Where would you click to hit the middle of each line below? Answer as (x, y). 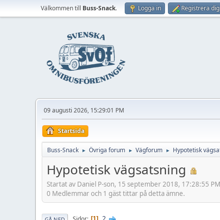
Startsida (71, 131)
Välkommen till (62, 8)
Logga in (150, 8)
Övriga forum (107, 150)
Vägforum (149, 150)
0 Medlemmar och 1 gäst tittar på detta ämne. (116, 193)
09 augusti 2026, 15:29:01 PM (84, 110)
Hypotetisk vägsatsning (116, 169)
